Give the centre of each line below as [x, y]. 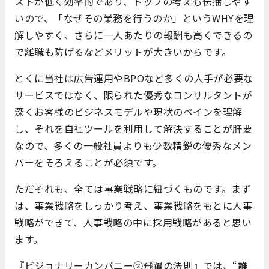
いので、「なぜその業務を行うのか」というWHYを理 [134, 18]
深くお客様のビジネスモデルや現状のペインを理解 [128, 111]
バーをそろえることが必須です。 [88, 162]
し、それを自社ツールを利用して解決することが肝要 [133, 128]
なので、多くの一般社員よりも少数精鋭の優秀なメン [133, 145]
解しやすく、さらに [59, 35]
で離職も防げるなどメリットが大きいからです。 [123, 51]
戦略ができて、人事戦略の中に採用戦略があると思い [133, 222]
